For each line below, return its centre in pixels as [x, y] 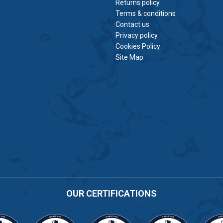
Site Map [129, 57]
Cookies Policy [138, 47]
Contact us [132, 25]
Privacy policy [136, 36]
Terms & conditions [145, 14]
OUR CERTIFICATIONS [111, 193]
